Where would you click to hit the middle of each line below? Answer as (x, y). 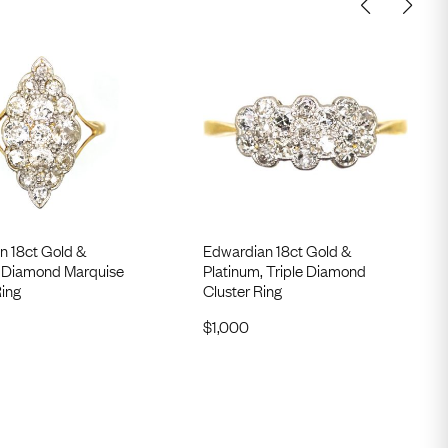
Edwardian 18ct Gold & (277, 249)
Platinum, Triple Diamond (285, 269)
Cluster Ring (243, 289)
